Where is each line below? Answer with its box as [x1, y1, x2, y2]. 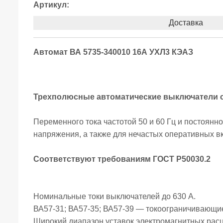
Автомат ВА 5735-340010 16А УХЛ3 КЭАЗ [33, 48, 193, 57]
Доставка [168, 18, 203, 27]
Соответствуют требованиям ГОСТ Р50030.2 [33, 155, 211, 164]
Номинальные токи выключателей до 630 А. [33, 192, 196, 201]
